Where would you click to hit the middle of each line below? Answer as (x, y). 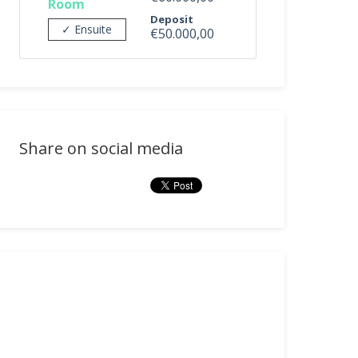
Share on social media (101, 148)
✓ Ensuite (87, 29)
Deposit (171, 19)
